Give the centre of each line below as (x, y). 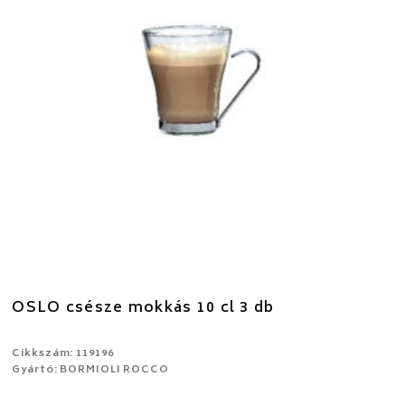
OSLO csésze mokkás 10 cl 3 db (143, 308)
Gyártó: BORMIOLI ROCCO (90, 370)
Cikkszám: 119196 (63, 353)
